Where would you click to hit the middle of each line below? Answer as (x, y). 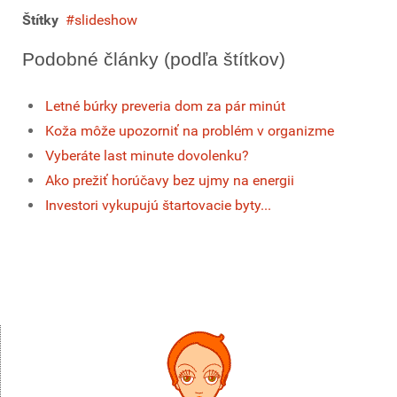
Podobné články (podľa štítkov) (154, 59)
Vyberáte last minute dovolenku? (147, 156)
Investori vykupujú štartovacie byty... (158, 206)
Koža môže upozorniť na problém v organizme (190, 131)
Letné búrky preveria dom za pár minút (165, 106)
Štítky (40, 20)
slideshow (106, 20)
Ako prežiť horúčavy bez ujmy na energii (170, 181)
